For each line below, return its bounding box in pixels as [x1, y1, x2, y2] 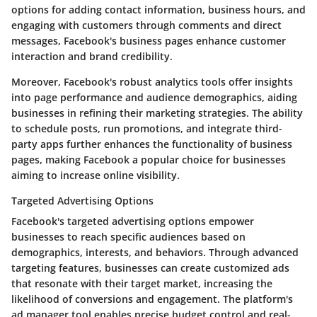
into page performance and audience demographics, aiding [11, 91, 297, 105]
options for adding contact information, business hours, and [11, 3, 306, 17]
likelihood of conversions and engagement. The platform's [11, 292, 293, 306]
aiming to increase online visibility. [11, 168, 180, 183]
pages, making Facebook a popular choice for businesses [11, 153, 286, 167]
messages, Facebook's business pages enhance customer [11, 34, 286, 48]
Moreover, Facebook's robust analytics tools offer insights [11, 75, 293, 89]
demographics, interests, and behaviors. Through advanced [11, 246, 299, 260]
